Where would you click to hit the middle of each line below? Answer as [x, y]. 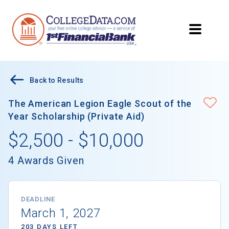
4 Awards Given [47, 161]
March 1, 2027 [61, 213]
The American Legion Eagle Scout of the [100, 104]
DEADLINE [38, 199]
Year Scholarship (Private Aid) [76, 117]
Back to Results [57, 81]
